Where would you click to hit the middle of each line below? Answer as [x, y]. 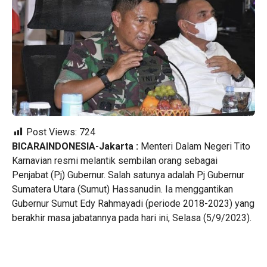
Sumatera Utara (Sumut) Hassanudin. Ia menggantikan [122, 189]
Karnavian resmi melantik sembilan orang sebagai [115, 160]
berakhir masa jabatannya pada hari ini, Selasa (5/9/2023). [132, 218]
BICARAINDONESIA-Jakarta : [75, 146]
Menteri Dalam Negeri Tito [194, 146]
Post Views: [52, 132]
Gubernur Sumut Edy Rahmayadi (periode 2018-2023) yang [133, 203]
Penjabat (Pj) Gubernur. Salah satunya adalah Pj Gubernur [129, 175]
